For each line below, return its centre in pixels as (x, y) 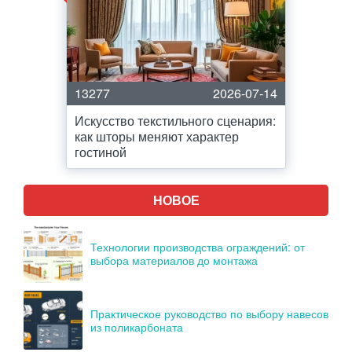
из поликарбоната (137, 326)
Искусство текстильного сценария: (175, 121)
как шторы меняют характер (157, 136)
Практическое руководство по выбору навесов (209, 313)
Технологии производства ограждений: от (198, 246)
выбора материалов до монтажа (174, 260)
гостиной (101, 152)
